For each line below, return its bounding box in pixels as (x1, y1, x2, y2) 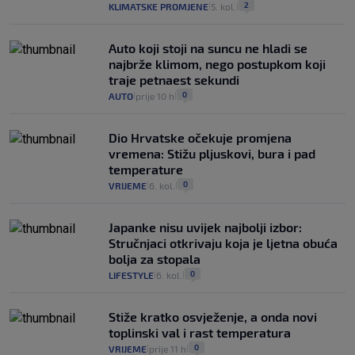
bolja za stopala (109, 251, 200, 267)
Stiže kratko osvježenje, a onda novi (109, 309, 317, 325)
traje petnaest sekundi (109, 72, 239, 88)
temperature (109, 162, 183, 177)
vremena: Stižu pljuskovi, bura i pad (109, 146, 315, 162)
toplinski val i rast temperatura (109, 325, 291, 341)
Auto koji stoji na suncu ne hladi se (109, 40, 307, 56)
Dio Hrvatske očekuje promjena (109, 130, 292, 146)
